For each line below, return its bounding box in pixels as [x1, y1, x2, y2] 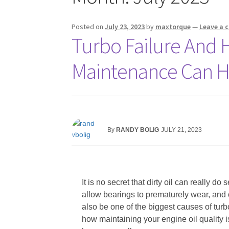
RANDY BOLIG [116, 126, 159, 133]
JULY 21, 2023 [161, 126, 202, 133]
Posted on [72, 22, 105, 32]
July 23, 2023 [105, 22, 145, 32]
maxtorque [155, 22, 191, 32]
